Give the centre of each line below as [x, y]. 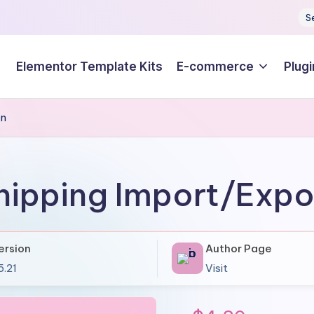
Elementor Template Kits [89, 66]
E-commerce [215, 66]
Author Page [238, 248]
